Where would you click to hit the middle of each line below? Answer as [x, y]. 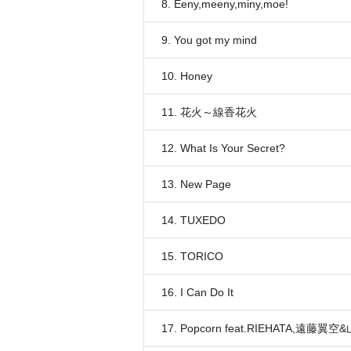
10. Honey [187, 76]
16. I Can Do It [197, 292]
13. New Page [196, 184]
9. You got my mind [209, 40]
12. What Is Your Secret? [223, 148]
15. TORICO [192, 256]
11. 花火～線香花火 [209, 112]
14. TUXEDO [194, 220]
